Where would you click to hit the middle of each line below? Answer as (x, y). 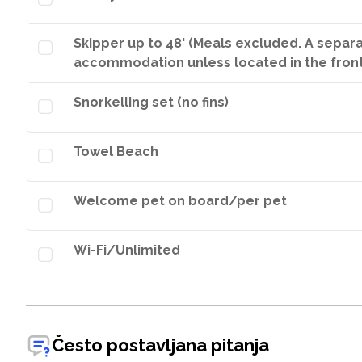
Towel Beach (116, 152)
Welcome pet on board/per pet (180, 201)
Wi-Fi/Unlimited (127, 250)
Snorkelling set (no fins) (151, 102)
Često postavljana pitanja (160, 345)
